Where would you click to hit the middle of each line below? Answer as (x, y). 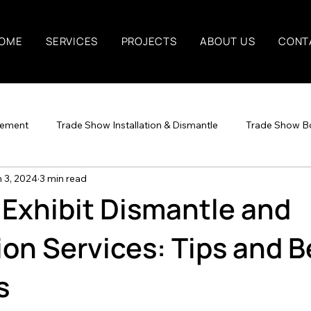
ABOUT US (228, 42)
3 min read (63, 178)
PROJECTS (149, 42)
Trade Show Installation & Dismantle (137, 125)
